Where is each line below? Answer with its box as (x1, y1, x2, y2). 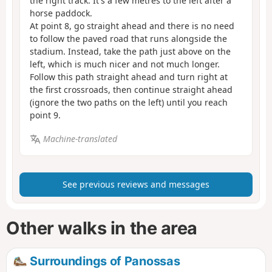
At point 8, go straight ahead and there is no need (30, 20, 234, 32)
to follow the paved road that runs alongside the (30, 33, 227, 45)
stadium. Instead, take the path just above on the (30, 46, 231, 58)
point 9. (30, 109, 61, 121)
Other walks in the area (6, 217, 198, 239)
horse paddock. (30, 7, 92, 19)
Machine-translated (42, 132, 117, 144)
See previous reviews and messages (63, 178, 209, 191)
